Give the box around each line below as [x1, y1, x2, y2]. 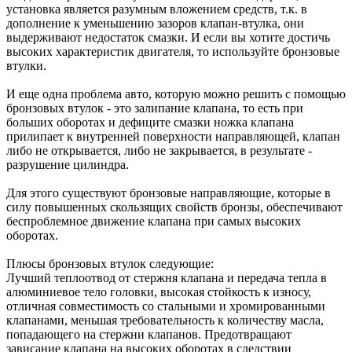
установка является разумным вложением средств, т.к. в [6, 2, 307, 16]
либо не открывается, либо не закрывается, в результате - [6, 143, 312, 157]
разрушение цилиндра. [6, 157, 129, 171]
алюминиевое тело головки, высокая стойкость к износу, [6, 284, 311, 299]
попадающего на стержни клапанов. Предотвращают [6, 327, 291, 341]
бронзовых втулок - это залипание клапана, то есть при [6, 101, 303, 115]
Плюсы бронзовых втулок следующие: [6, 256, 214, 270]
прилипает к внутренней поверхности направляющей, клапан [6, 129, 340, 143]
